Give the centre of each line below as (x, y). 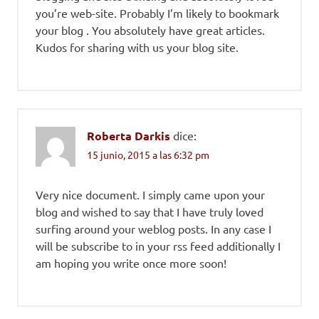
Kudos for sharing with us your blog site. (137, 47)
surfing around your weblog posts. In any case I (153, 228)
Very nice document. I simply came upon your (150, 194)
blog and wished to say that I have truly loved (150, 211)
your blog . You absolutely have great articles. (150, 30)
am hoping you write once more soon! (131, 262)
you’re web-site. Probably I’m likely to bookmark (157, 12)
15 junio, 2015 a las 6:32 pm (148, 154)
